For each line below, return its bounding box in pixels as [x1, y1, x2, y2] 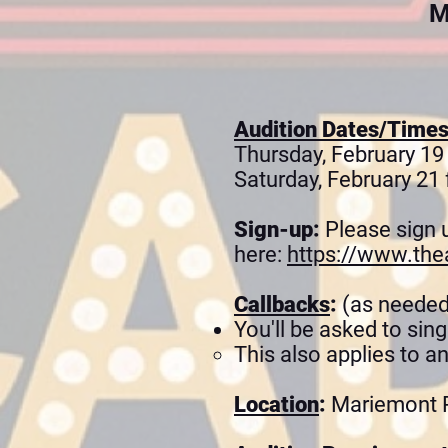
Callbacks [234, 292, 330, 317]
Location [234, 392, 319, 417]
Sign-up [234, 217, 313, 242]
